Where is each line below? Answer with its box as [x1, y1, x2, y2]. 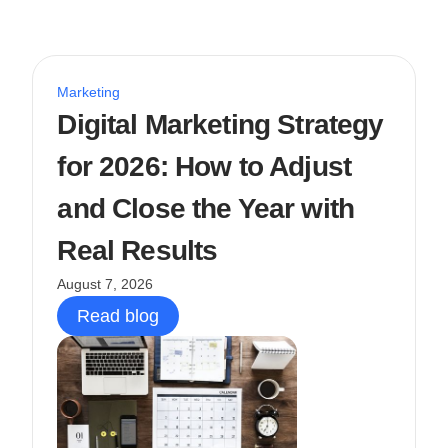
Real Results [57, 234, 218, 266]
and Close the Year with [57, 192, 355, 224]
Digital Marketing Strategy [57, 108, 384, 140]
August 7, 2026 [57, 275, 154, 292]
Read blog [77, 305, 160, 326]
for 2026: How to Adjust [57, 150, 352, 182]
